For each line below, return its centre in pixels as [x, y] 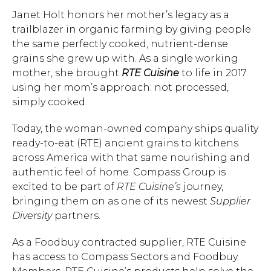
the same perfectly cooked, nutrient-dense [120, 44]
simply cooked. [50, 102]
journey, [202, 187]
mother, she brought [67, 73]
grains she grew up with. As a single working [125, 58]
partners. [76, 216]
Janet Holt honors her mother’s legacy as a [121, 15]
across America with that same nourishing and [131, 158]
